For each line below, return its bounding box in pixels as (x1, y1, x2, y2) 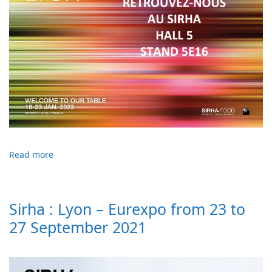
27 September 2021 (9, 216, 146, 237)
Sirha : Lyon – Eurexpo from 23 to (9, 198, 245, 219)
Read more (9, 148, 53, 160)
